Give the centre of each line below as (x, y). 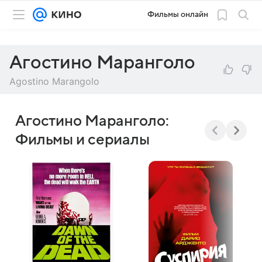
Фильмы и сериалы (82, 140)
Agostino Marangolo (54, 81)
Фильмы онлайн (178, 14)
